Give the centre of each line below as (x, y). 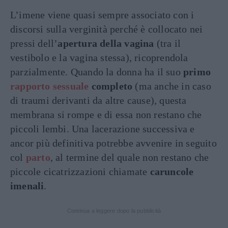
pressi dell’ (34, 44)
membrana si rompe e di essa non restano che (106, 115)
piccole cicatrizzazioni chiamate (80, 172)
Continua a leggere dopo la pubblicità (114, 211)
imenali (27, 186)
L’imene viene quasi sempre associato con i (102, 15)
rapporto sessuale (50, 86)
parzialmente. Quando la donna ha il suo (97, 72)
